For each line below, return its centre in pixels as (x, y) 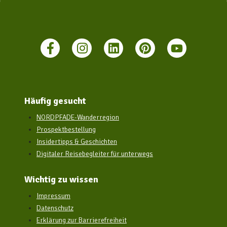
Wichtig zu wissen (61, 180)
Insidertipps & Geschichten (77, 142)
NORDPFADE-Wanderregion (78, 118)
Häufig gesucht (55, 101)
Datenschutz (55, 208)
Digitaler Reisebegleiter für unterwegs (95, 154)
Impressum (53, 196)
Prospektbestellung (66, 130)
